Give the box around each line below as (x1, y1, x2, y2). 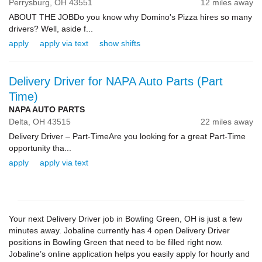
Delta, (9, 117, 33, 126)
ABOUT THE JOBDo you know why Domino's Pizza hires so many (9, 12, 252, 22)
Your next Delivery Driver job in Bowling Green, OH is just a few (9, 214, 242, 223)
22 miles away (200, 117, 253, 126)
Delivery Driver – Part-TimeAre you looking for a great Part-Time (9, 132, 246, 141)
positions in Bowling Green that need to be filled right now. (9, 237, 223, 247)
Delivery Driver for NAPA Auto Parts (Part (9, 75, 223, 88)
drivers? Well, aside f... (9, 24, 93, 33)
